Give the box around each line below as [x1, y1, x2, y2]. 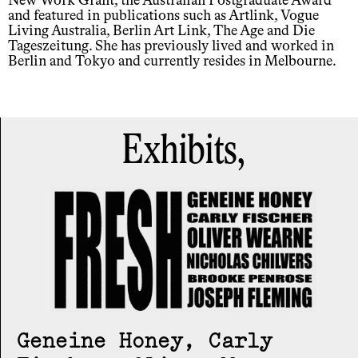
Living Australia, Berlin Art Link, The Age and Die [8, 24, 315, 39]
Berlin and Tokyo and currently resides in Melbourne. [8, 54, 336, 70]
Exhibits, [121, 133, 245, 173]
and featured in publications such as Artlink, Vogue [8, 9, 319, 24]
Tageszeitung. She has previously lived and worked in [8, 39, 334, 54]
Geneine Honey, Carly [17, 326, 272, 354]
